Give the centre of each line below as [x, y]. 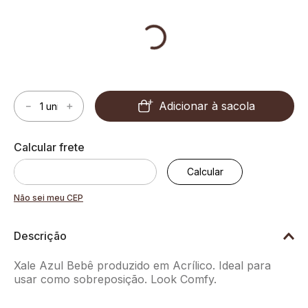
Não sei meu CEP [48, 197]
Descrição [40, 235]
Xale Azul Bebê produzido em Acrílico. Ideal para [142, 265]
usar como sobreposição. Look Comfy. [115, 279]
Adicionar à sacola [207, 106]
